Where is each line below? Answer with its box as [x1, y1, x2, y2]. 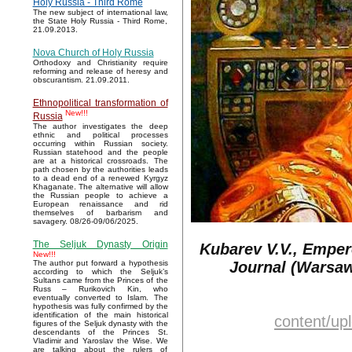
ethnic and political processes [32, 130, 168, 140]
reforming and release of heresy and [32, 67, 168, 76]
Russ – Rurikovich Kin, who [32, 284, 168, 294]
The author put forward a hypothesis [32, 258, 168, 268]
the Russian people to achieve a [32, 191, 168, 200]
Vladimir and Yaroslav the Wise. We [32, 336, 168, 346]
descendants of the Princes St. [32, 328, 168, 337]
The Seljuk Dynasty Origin [32, 239, 168, 251]
